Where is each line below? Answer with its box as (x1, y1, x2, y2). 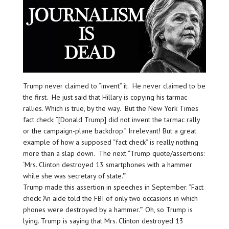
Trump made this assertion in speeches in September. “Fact (22, 182, 203, 192)
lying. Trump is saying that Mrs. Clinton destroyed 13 (22, 216, 184, 225)
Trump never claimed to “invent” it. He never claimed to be (22, 81, 205, 90)
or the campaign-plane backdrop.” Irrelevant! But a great (22, 126, 196, 135)
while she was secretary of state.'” (22, 171, 127, 180)
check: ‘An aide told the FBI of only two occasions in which (22, 193, 198, 203)
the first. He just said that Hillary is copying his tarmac (22, 92, 187, 102)
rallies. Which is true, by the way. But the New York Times (22, 103, 198, 113)
